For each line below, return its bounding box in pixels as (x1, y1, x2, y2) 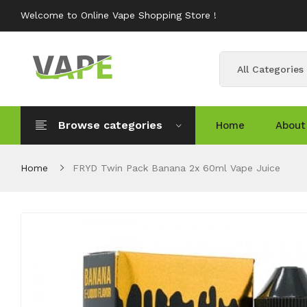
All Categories (237, 63, 304, 75)
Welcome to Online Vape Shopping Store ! (21, 10, 217, 21)
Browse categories (58, 119, 162, 132)
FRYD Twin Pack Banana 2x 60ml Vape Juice (73, 162, 280, 173)
